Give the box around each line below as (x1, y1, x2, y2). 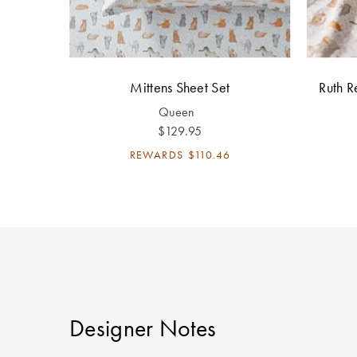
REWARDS (129, 147, 184, 162)
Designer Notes (69, 312, 217, 343)
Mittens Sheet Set (130, 77, 230, 96)
